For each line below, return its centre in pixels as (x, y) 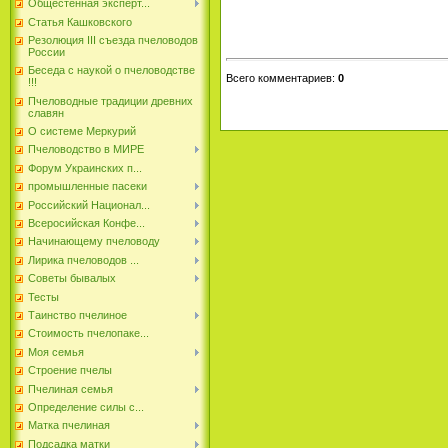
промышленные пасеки (87, 186)
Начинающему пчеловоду (94, 241)
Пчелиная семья (70, 388)
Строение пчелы (70, 370)
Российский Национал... (89, 204)
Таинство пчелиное (77, 314)
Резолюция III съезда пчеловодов (113, 39)
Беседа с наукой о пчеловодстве (111, 70)
